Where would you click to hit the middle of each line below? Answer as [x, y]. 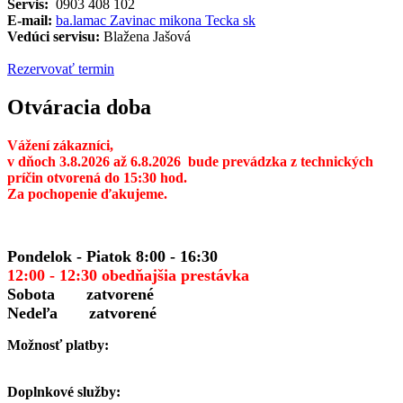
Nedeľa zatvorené [82, 313]
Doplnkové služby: [64, 391]
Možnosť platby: [58, 345]
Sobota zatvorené [81, 294]
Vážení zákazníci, [60, 145]
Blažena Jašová [145, 36]
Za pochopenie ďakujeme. [87, 193]
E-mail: [30, 20]
